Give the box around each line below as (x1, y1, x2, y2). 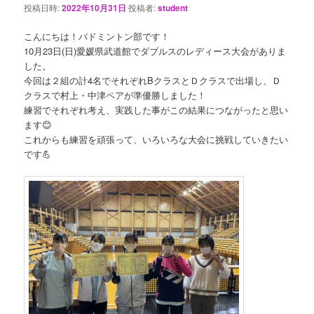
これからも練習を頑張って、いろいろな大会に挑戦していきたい (24, 132, 289, 146)
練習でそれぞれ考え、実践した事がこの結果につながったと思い (24, 102, 289, 116)
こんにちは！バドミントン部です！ (24, 29, 170, 43)
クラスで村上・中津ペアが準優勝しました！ (24, 88, 207, 102)
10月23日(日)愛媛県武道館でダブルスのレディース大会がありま (24, 43, 287, 57)
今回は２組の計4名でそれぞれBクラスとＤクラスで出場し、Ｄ (24, 73, 282, 87)
